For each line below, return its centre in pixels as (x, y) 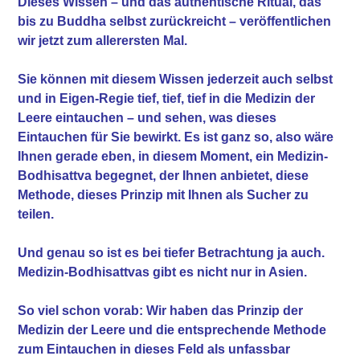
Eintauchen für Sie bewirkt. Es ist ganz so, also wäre (176, 137)
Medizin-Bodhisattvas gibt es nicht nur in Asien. (163, 272)
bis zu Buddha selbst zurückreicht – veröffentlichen (175, 21)
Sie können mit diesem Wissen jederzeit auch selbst (176, 79)
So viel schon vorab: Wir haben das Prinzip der (161, 310)
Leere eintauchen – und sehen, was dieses (147, 117)
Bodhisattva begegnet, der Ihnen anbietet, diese (164, 175)
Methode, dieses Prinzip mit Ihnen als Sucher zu (164, 194)
